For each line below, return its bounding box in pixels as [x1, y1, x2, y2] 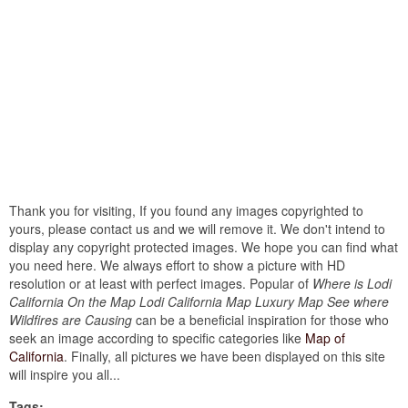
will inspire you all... [9, 365, 120, 383]
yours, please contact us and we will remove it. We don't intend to [9, 219, 385, 238]
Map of [305, 329, 345, 347]
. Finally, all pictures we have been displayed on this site [64, 347, 385, 365]
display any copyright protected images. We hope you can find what [9, 238, 398, 256]
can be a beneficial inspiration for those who [132, 311, 389, 329]
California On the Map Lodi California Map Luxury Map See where [9, 292, 389, 311]
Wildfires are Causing [9, 311, 132, 329]
